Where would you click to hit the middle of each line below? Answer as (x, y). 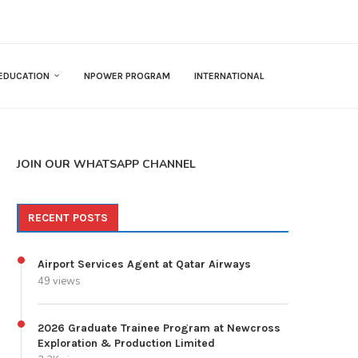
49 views (59, 282)
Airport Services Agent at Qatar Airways (144, 265)
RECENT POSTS (68, 218)
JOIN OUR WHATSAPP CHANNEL (106, 165)
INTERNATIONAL (229, 76)
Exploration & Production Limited (126, 344)
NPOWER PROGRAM (127, 76)
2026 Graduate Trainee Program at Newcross (159, 328)
